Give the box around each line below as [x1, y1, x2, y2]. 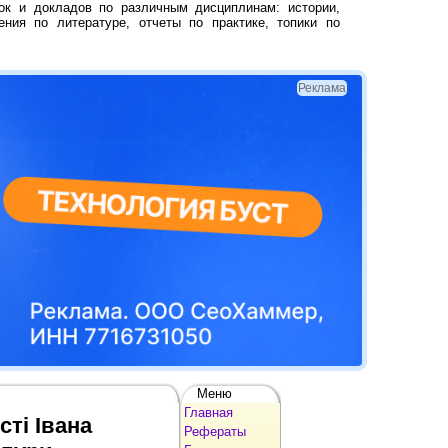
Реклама [298, 81, 347, 95]
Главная [184, 404, 233, 420]
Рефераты [184, 423, 246, 439]
